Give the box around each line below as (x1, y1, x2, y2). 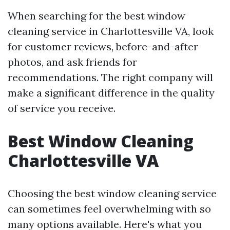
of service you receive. (8, 102, 116, 114)
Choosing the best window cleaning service (8, 187, 217, 200)
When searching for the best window (8, 9, 185, 22)
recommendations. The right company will (8, 71, 213, 84)
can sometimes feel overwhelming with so (8, 202, 211, 215)
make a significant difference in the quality (8, 86, 215, 99)
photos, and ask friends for (8, 55, 137, 68)
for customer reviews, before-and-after (8, 40, 198, 53)
